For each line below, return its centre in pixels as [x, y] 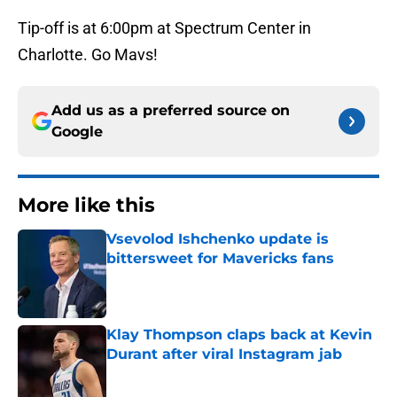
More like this [86, 206]
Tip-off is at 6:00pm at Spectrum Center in [164, 28]
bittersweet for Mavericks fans [220, 259]
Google [77, 132]
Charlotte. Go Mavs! [88, 55]
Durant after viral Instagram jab [224, 354]
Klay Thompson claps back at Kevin [239, 335]
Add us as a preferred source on [171, 111]
